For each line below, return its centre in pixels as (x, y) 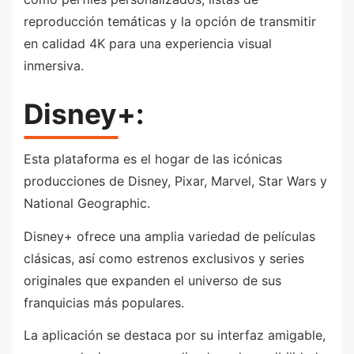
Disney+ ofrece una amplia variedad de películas (169, 236)
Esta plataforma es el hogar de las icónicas (153, 159)
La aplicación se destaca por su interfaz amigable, (175, 335)
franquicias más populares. (104, 302)
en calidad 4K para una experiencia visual (148, 44)
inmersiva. (54, 66)
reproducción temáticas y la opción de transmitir (170, 22)
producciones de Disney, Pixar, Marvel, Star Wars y (175, 181)
